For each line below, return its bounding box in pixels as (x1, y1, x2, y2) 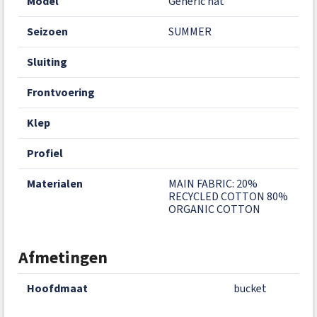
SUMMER (168, 23, 212, 39)
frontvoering (33, 84, 95, 100)
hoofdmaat (35, 280, 88, 296)
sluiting (33, 54, 67, 69)
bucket (234, 280, 267, 296)
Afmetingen (18, 246, 108, 269)
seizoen (33, 23, 68, 39)
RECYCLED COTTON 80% (168, 188, 288, 204)
